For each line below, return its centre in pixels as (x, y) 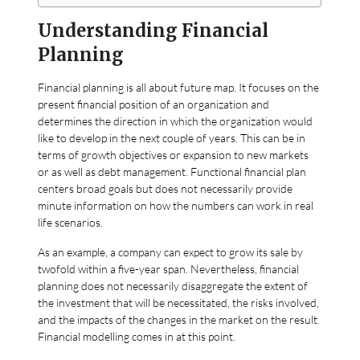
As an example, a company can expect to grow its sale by (171, 252)
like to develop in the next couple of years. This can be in (172, 137)
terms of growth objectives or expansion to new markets (174, 154)
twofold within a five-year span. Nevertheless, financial (169, 268)
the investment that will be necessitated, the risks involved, (179, 302)
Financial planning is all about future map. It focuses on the (179, 87)
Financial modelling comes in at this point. (137, 336)
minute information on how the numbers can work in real (176, 205)
